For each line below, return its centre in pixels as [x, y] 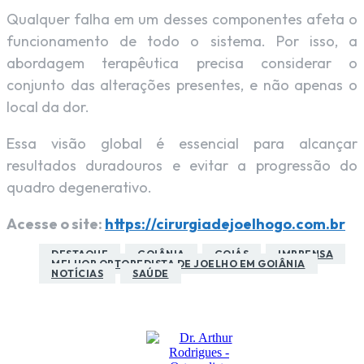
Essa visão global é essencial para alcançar [182, 144]
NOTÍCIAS [77, 274]
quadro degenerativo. [79, 188]
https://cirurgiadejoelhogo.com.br [225, 224]
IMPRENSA [305, 254]
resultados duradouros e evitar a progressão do [182, 166]
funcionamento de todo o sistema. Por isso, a [182, 41]
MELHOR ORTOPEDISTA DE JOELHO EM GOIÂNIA [178, 264]
